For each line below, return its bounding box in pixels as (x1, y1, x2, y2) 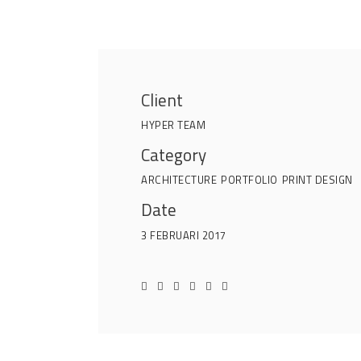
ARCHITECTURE (141, 171, 218, 188)
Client (141, 87, 184, 114)
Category (141, 142, 207, 168)
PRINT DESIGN (281, 171, 353, 188)
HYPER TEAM (141, 116, 206, 133)
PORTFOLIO (221, 171, 278, 188)
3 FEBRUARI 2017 (141, 227, 226, 244)
